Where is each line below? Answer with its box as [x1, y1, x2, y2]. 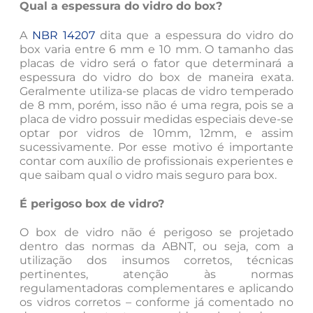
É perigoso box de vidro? [20, 196, 164, 210]
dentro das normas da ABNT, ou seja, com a [20, 240, 293, 254]
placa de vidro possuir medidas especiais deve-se [20, 112, 293, 126]
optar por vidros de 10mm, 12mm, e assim [20, 126, 293, 140]
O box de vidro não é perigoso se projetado [20, 226, 293, 240]
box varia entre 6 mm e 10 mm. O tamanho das [20, 42, 293, 56]
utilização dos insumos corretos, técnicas [20, 254, 293, 268]
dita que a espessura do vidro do [95, 28, 294, 42]
